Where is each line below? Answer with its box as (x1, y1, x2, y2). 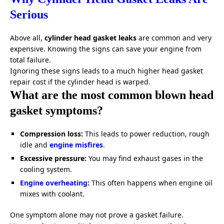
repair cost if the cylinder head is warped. (10, 77, 150, 87)
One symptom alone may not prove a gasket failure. (10, 210, 183, 220)
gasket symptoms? (10, 104, 103, 117)
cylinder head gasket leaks (44, 33, 136, 43)
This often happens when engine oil (89, 178, 212, 188)
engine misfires (49, 140, 103, 150)
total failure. (10, 55, 51, 65)
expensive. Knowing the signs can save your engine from (10, 44, 201, 54)
